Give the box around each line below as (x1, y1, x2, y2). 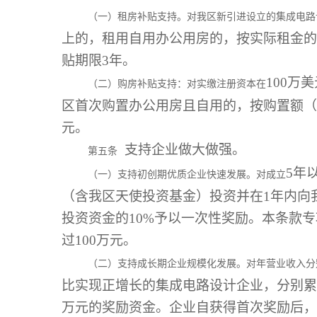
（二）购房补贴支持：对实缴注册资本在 (88, 79, 266, 89)
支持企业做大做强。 (117, 142, 246, 157)
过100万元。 (62, 233, 137, 248)
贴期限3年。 (62, 53, 136, 68)
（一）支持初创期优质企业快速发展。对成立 (88, 169, 286, 180)
